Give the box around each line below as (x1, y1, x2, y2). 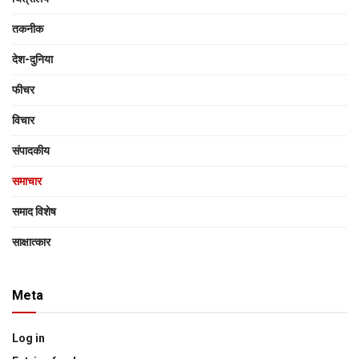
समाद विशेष (12, 205, 56, 219)
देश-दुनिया (12, 53, 53, 67)
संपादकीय (12, 144, 50, 158)
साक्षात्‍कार (12, 236, 50, 249)
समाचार (12, 175, 42, 188)
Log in (12, 332, 45, 345)
